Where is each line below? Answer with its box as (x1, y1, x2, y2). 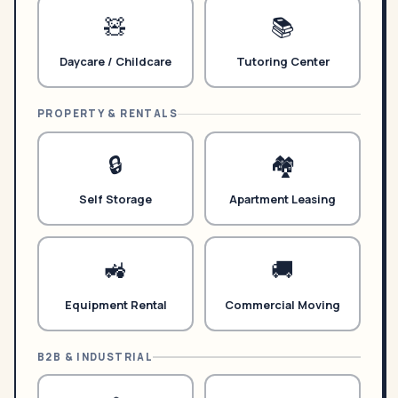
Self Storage (79, 191, 152, 208)
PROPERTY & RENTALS (37, 107, 178, 121)
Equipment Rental (64, 296, 167, 313)
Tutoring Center (235, 53, 330, 70)
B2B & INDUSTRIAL (37, 349, 154, 363)
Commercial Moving (225, 296, 340, 313)
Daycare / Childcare (60, 53, 171, 70)
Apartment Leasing (229, 191, 336, 208)
